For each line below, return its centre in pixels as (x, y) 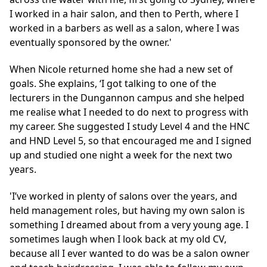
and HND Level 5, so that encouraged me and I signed (131, 140)
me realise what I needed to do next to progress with (129, 112)
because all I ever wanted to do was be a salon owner (130, 254)
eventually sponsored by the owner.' (91, 42)
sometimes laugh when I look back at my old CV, (118, 239)
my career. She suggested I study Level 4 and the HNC (130, 126)
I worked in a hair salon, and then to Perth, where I (124, 13)
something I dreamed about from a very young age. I (129, 225)
